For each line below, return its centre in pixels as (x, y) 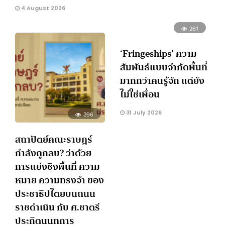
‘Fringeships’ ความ (158, 54)
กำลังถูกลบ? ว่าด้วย (53, 153)
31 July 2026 (143, 113)
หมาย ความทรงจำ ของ (60, 180)
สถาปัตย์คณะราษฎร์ (54, 140)
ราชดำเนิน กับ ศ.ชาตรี (58, 207)
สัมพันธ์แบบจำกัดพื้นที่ (164, 67)
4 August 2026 (42, 8)
